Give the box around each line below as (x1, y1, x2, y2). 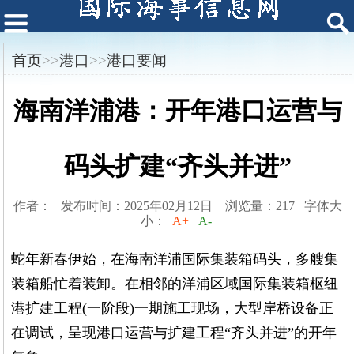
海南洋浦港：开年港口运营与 (13, 96, 342, 126)
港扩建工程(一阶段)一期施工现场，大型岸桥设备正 (11, 300, 334, 317)
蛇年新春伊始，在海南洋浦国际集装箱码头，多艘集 (11, 251, 339, 268)
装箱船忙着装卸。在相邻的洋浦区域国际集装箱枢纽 (11, 276, 339, 292)
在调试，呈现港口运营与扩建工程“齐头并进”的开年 (11, 325, 337, 341)
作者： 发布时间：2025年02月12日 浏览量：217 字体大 (13, 199, 342, 213)
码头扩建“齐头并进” (63, 152, 292, 181)
